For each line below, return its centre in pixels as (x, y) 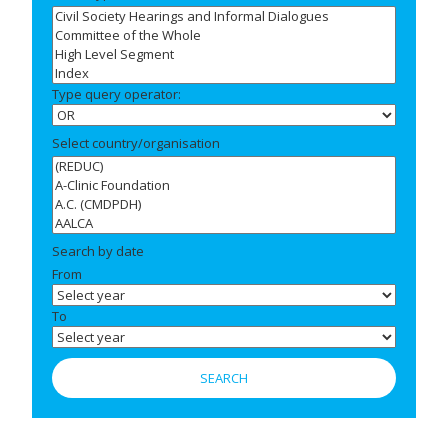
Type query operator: (116, 94)
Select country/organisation (136, 143)
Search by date (98, 251)
